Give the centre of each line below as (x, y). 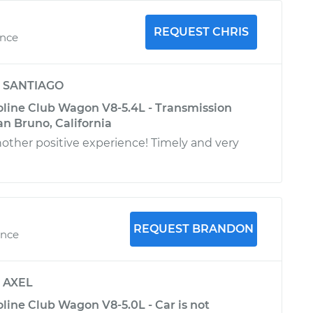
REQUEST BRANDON (193, 229)
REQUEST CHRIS (201, 32)
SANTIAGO (33, 86)
